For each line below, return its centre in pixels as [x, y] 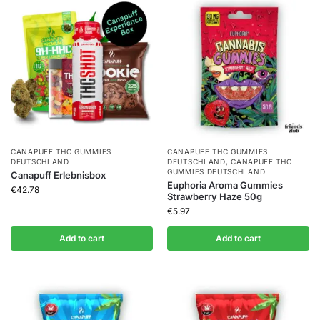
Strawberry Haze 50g [215, 197]
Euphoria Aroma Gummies [225, 185]
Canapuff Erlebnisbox [58, 175]
